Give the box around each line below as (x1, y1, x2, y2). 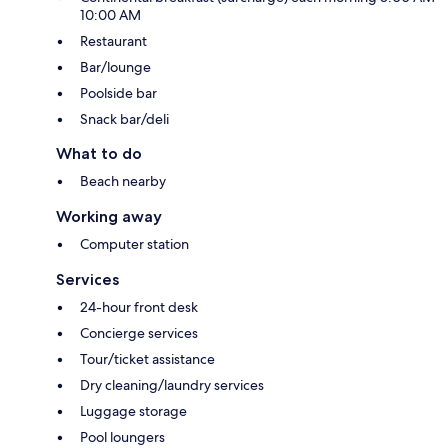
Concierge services (80, 323, 198, 342)
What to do (56, 143, 142, 163)
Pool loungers (80, 427, 165, 446)
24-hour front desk (80, 297, 198, 316)
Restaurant (80, 31, 147, 50)
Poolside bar (80, 83, 157, 102)
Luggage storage (80, 401, 187, 420)
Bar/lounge (80, 57, 151, 76)
